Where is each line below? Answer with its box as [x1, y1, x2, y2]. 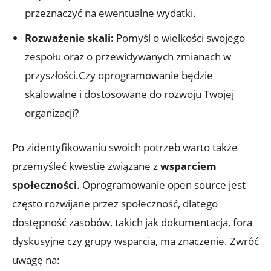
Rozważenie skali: [25, 30, 114, 45]
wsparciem [160, 158, 217, 173]
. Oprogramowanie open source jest [77, 177, 246, 192]
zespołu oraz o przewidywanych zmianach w [25, 49, 231, 64]
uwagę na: [12, 252, 60, 267]
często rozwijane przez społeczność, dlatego [12, 196, 218, 211]
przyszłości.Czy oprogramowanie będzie [25, 68, 213, 82]
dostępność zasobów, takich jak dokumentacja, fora [12, 215, 252, 229]
